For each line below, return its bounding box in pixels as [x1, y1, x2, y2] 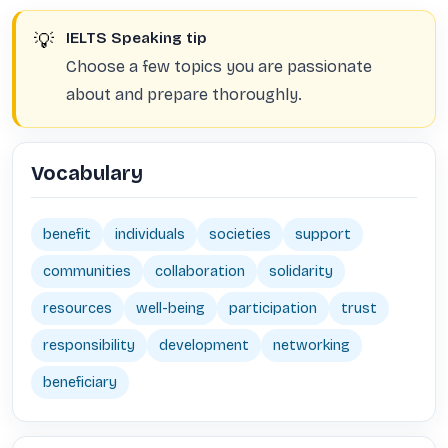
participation [229, 300, 317, 317]
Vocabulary [31, 161, 143, 185]
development [159, 337, 249, 354]
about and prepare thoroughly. [66, 85, 302, 104]
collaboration [155, 263, 245, 280]
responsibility [43, 337, 135, 354]
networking [273, 337, 350, 354]
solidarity [269, 263, 333, 280]
